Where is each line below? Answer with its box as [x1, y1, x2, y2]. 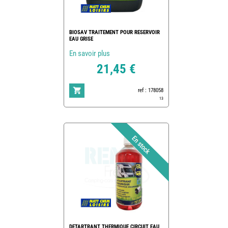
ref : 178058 [137, 87, 163, 94]
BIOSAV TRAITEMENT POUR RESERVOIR [69, 28, 160, 36]
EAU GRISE [69, 35, 93, 42]
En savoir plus [69, 48, 110, 58]
